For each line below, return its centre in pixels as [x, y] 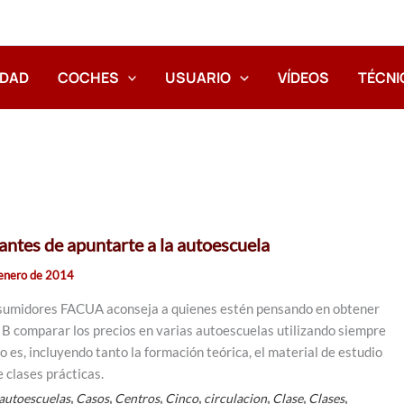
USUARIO [198, 77]
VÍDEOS [303, 77]
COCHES [88, 77]
